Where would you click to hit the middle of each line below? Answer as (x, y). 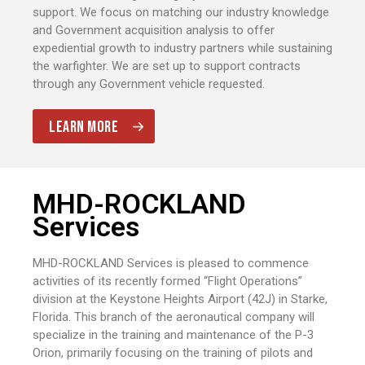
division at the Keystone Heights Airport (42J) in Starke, (180, 299)
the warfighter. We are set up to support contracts (167, 66)
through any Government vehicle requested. (149, 84)
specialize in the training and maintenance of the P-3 (173, 335)
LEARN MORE (84, 128)
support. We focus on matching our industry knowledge (181, 13)
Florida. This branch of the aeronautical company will (174, 317)
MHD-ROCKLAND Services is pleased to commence (171, 264)
